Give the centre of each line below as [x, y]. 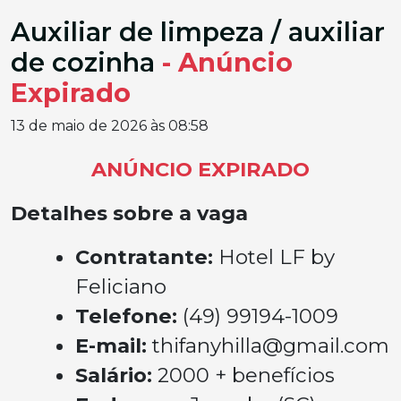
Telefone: [129, 316]
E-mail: [114, 346]
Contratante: [147, 257]
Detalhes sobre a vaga [129, 213]
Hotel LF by [277, 257]
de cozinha [86, 62]
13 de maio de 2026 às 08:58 [110, 126]
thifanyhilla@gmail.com [271, 346]
